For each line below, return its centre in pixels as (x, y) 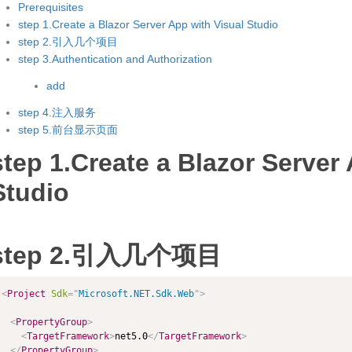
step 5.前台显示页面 (68, 130)
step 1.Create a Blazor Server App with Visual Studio (148, 24)
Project (26, 293)
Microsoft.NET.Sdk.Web (136, 293)
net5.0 (131, 336)
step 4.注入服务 (57, 112)
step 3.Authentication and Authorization (115, 59)
